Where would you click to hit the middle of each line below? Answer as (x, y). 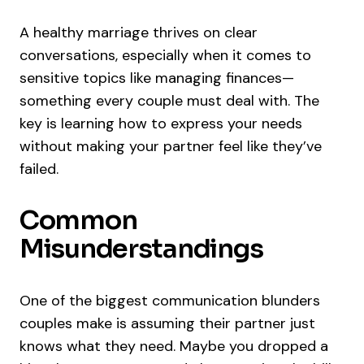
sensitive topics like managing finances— (157, 78)
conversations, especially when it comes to (165, 56)
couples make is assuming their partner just (167, 324)
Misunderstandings (141, 249)
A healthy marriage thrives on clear (139, 33)
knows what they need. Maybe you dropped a (174, 347)
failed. (39, 169)
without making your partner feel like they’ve (171, 147)
